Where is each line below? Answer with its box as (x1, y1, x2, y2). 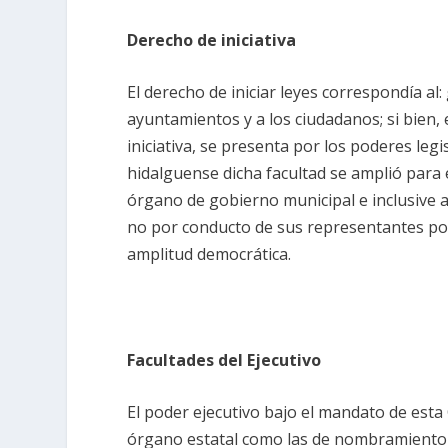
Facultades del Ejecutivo (127, 348, 322, 371)
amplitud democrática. (127, 243, 292, 266)
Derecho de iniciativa (127, 28, 297, 51)
